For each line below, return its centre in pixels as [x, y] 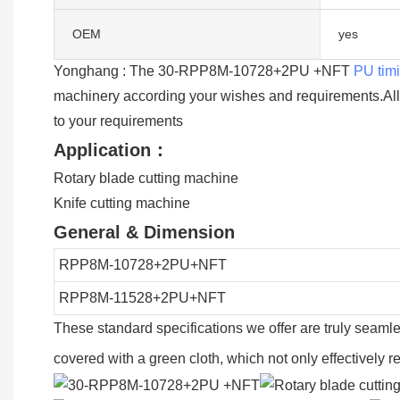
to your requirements [118, 121]
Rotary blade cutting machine [148, 178]
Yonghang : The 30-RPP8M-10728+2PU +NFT [204, 71]
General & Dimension [144, 232]
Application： [111, 150]
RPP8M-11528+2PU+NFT [142, 297]
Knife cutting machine [122, 203]
